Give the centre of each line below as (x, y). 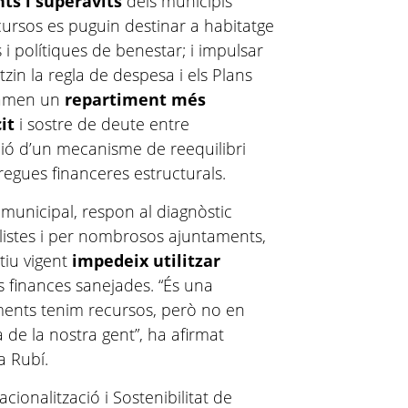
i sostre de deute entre (102, 124)
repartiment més (136, 99)
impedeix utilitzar (144, 260)
